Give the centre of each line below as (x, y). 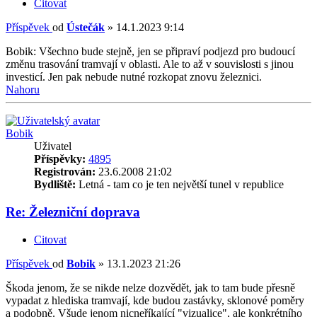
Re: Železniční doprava (73, 212)
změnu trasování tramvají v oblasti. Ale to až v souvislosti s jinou (150, 64)
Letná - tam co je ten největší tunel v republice (180, 185)
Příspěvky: (60, 159)
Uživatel (53, 146)
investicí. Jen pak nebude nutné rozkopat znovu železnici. (134, 77)
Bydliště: (55, 185)
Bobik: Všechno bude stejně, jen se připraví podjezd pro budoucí (150, 52)
